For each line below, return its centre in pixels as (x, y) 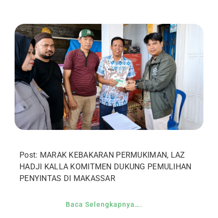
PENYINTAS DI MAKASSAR (67, 179)
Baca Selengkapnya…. (104, 205)
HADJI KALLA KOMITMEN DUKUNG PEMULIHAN (105, 167)
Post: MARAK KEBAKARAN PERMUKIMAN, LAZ (102, 155)
